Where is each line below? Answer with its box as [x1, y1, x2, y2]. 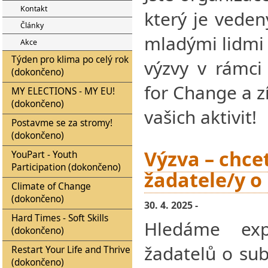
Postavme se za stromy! [11, 117, 112, 129]
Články [20, 20, 44, 31]
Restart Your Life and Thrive [11, 243, 130, 256]
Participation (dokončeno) [11, 161, 121, 173]
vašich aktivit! [144, 104, 257, 129]
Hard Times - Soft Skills [11, 212, 108, 224]
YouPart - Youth [11, 148, 77, 161]
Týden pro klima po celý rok [11, 53, 129, 66]
